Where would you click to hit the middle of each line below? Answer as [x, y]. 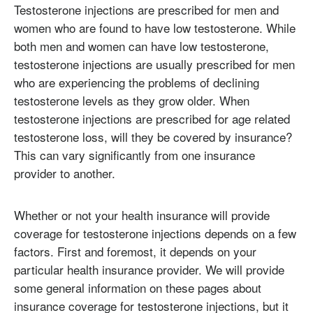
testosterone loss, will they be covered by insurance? [153, 137]
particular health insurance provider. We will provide [149, 269]
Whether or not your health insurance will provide [142, 214]
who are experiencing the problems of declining [137, 82]
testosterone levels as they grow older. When [132, 101]
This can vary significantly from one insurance [134, 155]
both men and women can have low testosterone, [141, 46]
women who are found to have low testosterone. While [155, 28]
